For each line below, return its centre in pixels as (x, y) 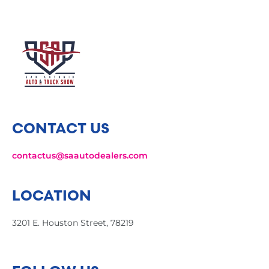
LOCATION (52, 195)
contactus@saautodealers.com (80, 156)
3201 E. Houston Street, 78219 (73, 223)
